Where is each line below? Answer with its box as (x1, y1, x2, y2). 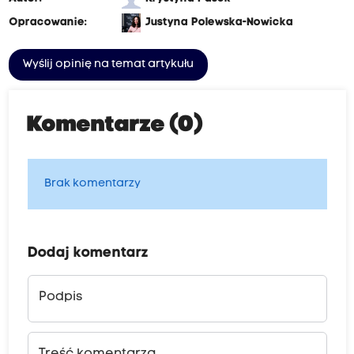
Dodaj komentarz (27, 246, 149, 262)
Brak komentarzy (43, 178, 141, 190)
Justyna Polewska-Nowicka (145, 17, 293, 29)
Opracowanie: (8, 17, 87, 29)
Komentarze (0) (27, 115, 203, 137)
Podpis (38, 291, 82, 304)
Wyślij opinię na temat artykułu (22, 58, 194, 71)
